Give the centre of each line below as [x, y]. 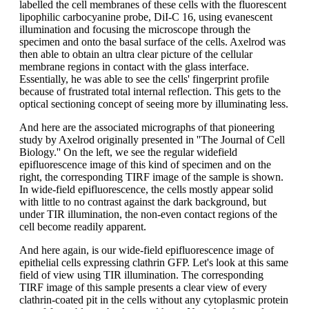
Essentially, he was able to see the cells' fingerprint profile [144, 79]
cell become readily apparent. [83, 226]
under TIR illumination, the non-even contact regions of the [148, 214]
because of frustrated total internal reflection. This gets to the [150, 91]
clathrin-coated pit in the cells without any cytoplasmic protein [154, 299]
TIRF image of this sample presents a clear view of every [143, 287]
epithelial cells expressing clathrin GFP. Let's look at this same [154, 262]
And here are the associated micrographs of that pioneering [147, 127]
